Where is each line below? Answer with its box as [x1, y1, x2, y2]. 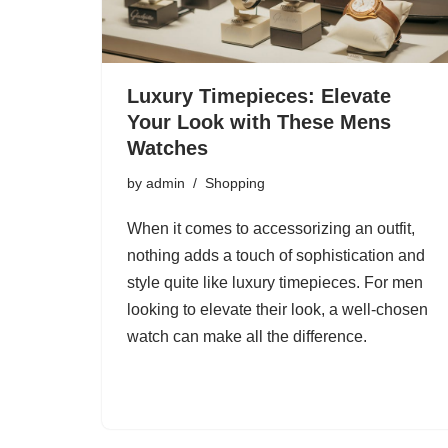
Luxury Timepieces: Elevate [127, 85, 391, 108]
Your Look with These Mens [127, 111, 391, 134]
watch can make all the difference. [127, 328, 367, 346]
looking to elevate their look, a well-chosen [127, 301, 428, 319]
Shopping [205, 175, 265, 192]
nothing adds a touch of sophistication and [127, 247, 425, 265]
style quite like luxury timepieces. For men [127, 274, 423, 292]
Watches [127, 137, 208, 160]
